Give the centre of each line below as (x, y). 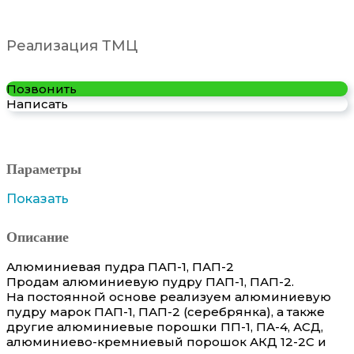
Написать (37, 104)
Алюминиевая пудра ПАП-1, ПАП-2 (120, 266)
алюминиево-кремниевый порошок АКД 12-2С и (166, 341)
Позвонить (41, 88)
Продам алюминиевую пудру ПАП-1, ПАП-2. (150, 281)
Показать (38, 198)
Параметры (44, 168)
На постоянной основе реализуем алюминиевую (169, 296)
